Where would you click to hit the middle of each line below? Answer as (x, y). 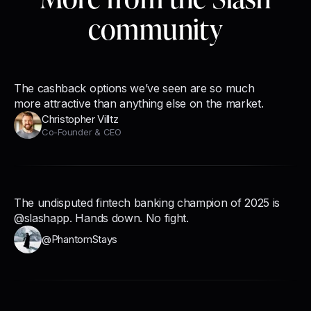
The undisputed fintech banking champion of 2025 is (147, 203)
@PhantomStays (80, 239)
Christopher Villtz (80, 119)
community (155, 29)
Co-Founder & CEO (82, 132)
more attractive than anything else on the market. (139, 104)
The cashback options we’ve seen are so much (134, 89)
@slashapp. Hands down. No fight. (101, 218)
